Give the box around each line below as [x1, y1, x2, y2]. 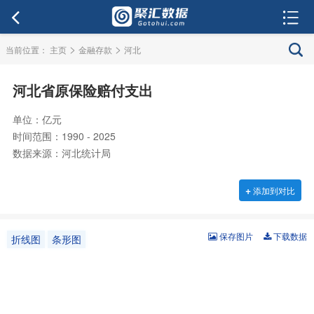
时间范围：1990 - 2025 [12, 129, 116, 143]
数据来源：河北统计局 [12, 146, 111, 160]
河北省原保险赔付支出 [12, 83, 153, 100]
